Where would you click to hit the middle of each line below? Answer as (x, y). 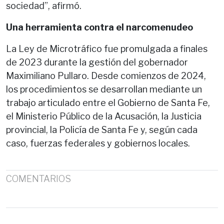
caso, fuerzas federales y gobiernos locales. (98, 143)
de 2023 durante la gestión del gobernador (97, 62)
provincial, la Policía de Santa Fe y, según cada (102, 129)
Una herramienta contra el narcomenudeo (99, 27)
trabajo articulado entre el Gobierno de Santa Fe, (108, 102)
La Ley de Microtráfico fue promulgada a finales (107, 48)
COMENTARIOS (38, 178)
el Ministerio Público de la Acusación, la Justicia (104, 116)
